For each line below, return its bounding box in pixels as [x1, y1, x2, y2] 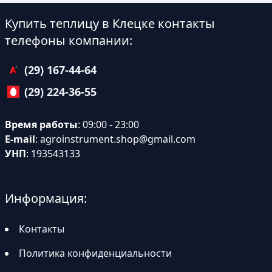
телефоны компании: [5, 32, 132, 49]
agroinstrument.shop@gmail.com [40, 132, 195, 146]
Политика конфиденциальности [19, 246, 172, 260]
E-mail [5, 132, 35, 146]
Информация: [5, 190, 87, 206]
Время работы [5, 118, 78, 131]
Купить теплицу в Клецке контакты [5, 15, 215, 32]
